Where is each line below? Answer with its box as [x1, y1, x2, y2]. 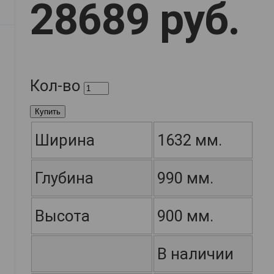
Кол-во [30, 76, 80, 95]
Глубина [35, 169, 94, 188]
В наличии [157, 245, 234, 264]
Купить [35, 107, 61, 117]
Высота [35, 207, 90, 226]
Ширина [35, 131, 95, 150]
